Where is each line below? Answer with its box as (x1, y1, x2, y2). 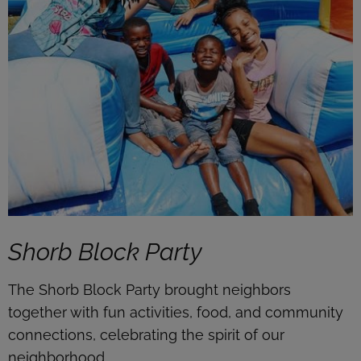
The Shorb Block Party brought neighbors (8, 280, 291, 298)
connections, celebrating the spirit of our (8, 326, 284, 343)
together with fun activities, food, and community (8, 303, 343, 321)
